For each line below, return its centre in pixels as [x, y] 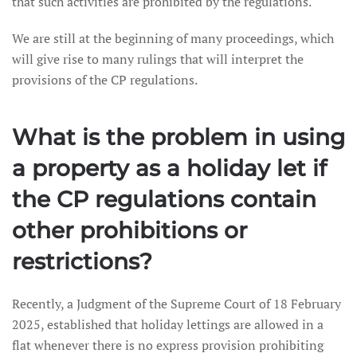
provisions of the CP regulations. [105, 80]
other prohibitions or [129, 230]
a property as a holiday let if [169, 168]
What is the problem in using [178, 137]
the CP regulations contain [164, 199]
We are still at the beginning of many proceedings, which [173, 38]
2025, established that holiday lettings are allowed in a [168, 324]
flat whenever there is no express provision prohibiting [168, 345]
